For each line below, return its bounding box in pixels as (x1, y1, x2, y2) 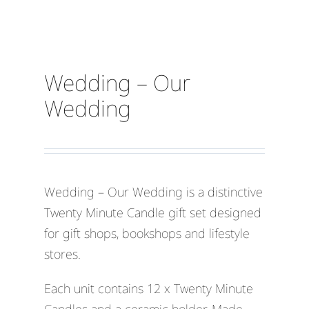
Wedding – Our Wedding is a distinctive (43, 183, 263, 201)
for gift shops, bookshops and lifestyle (43, 225, 250, 242)
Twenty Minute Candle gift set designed (43, 204, 261, 221)
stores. (43, 246, 81, 263)
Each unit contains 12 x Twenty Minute (43, 280, 253, 297)
